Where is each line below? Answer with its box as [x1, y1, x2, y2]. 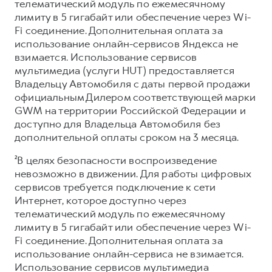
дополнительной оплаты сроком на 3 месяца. [15, 130, 239, 144]
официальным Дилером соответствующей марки [15, 90, 256, 104]
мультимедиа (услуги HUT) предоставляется [15, 63, 234, 77]
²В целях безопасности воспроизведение [15, 153, 217, 167]
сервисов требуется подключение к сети [15, 180, 216, 194]
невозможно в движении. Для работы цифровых [15, 166, 251, 180]
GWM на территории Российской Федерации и [15, 103, 246, 117]
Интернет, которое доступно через [15, 193, 187, 207]
